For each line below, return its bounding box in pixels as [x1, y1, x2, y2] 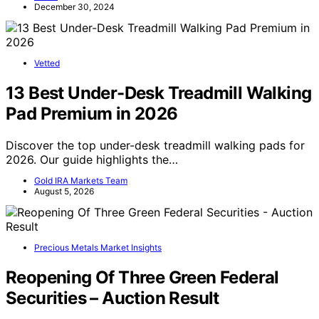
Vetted [34, 58, 60, 69]
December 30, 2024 [34, 1, 115, 13]
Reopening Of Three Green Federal [6, 266, 279, 288]
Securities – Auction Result [6, 287, 219, 308]
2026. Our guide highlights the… [6, 152, 178, 167]
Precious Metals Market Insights [34, 242, 162, 253]
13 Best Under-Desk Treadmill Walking [6, 83, 312, 104]
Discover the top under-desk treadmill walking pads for [6, 138, 305, 153]
